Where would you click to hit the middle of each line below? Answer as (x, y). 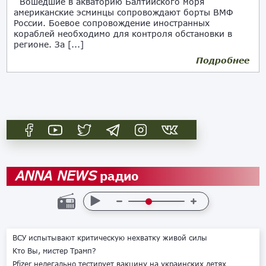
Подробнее (222, 60)
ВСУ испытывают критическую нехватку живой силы (110, 238)
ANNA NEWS (56, 175)
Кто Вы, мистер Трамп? (55, 251)
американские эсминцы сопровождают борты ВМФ (123, 12)
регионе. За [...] (49, 44)
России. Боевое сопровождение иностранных (112, 23)
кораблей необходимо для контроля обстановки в (123, 34)
